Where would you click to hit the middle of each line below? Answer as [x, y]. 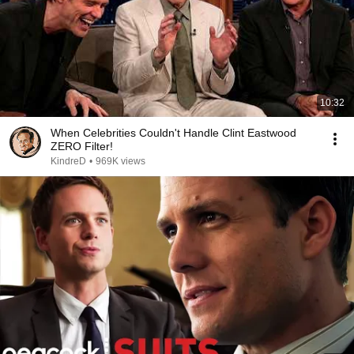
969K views [121, 161]
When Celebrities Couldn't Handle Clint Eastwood [173, 133]
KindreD [68, 161]
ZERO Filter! [82, 146]
